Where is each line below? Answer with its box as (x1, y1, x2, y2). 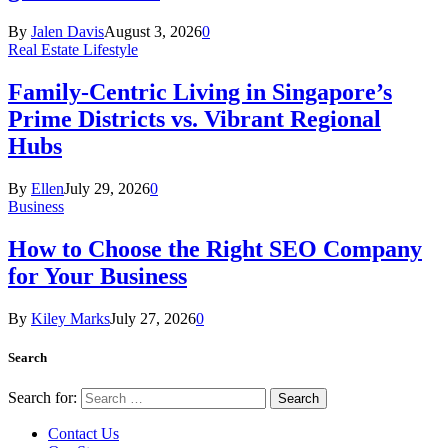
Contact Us (48, 424, 119, 442)
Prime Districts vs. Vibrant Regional (8, 105, 381, 132)
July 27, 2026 (110, 309, 196, 327)
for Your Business (8, 262, 187, 289)
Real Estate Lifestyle (8, 40, 138, 58)
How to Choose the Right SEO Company (8, 235, 422, 262)
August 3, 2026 (104, 22, 202, 40)
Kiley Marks (31, 309, 110, 327)
